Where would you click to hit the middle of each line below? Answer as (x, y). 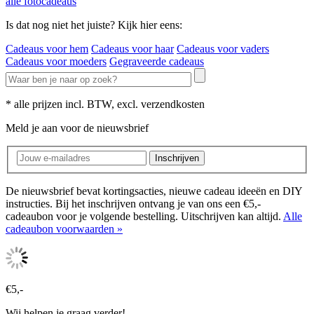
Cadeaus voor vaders (223, 48)
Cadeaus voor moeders (56, 61)
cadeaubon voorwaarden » (64, 229)
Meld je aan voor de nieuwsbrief (77, 128)
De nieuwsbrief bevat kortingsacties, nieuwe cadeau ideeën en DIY (154, 191)
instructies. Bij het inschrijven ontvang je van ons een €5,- (133, 204)
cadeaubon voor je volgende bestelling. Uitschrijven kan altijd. (144, 217)
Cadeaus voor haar (132, 48)
